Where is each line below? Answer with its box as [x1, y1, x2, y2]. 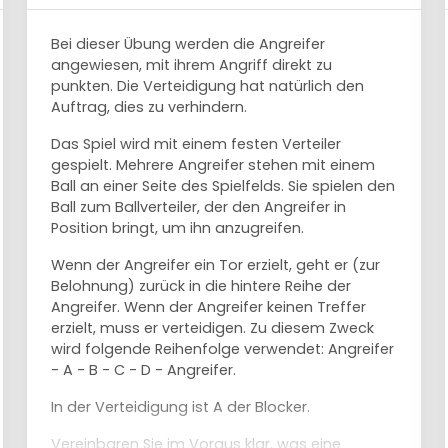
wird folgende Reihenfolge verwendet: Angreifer [51, 339, 395, 359]
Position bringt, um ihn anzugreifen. [51, 218, 305, 238]
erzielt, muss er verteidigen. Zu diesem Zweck [51, 318, 375, 338]
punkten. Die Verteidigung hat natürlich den [51, 76, 365, 96]
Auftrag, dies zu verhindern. [51, 97, 248, 117]
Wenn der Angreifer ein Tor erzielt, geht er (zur [51, 255, 381, 275]
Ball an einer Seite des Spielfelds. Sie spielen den [51, 176, 396, 196]
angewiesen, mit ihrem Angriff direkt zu [51, 55, 333, 75]
